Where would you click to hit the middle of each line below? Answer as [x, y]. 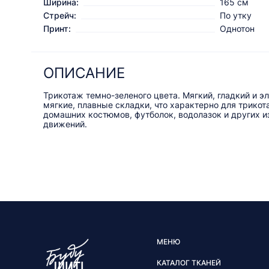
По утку [236, 16]
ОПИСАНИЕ [84, 73]
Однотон [237, 29]
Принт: [57, 29]
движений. [65, 124]
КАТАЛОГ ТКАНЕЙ [189, 263]
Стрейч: [60, 16]
